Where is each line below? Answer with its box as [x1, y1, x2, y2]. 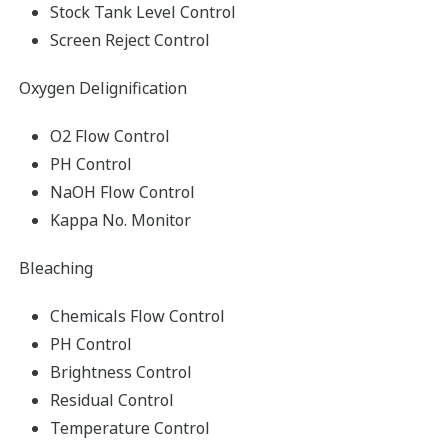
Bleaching [15, 257, 93, 280]
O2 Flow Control [50, 125, 170, 148]
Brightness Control [50, 361, 192, 384]
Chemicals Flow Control [50, 305, 225, 328]
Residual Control [50, 389, 174, 412]
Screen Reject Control [50, 29, 210, 52]
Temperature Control [50, 417, 210, 440]
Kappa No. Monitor [50, 209, 191, 232]
